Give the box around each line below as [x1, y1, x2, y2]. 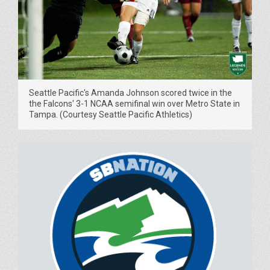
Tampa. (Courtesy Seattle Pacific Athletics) [29, 109, 192, 119]
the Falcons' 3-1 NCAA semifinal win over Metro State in [29, 98, 240, 108]
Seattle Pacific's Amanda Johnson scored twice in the [29, 87, 232, 98]
